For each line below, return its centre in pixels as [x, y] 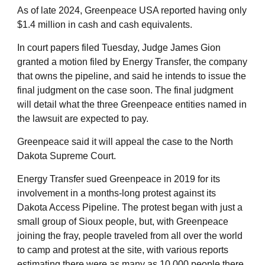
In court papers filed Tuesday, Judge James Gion [119, 48]
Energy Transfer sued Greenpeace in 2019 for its [119, 179]
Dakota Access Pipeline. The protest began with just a [130, 208]
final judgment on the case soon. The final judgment [125, 91]
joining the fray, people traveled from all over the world [130, 236]
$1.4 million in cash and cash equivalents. [105, 25]
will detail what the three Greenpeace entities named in [132, 105]
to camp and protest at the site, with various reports [123, 250]
